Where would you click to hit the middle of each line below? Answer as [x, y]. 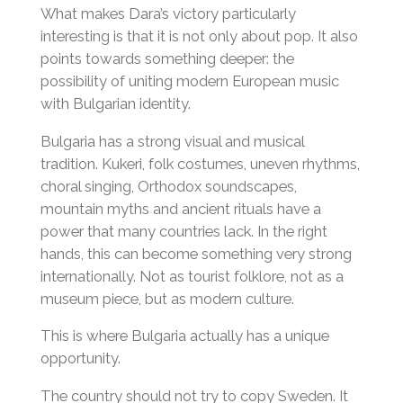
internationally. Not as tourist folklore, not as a [192, 276]
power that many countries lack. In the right [184, 231]
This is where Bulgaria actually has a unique [184, 336]
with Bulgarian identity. [115, 103]
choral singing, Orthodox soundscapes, [168, 186]
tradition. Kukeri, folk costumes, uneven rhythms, [200, 163]
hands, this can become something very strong [196, 253]
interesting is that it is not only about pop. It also [199, 36]
